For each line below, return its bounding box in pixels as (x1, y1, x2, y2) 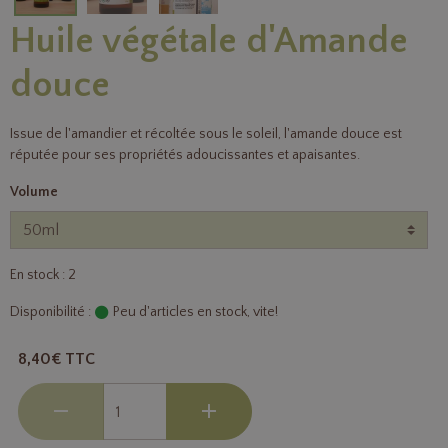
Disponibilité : (10, 304, 91, 321)
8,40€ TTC (18, 350, 95, 369)
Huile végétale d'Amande (10, 21, 408, 63)
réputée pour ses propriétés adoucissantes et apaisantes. (10, 147, 360, 164)
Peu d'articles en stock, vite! (110, 304, 278, 321)
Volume (10, 184, 58, 201)
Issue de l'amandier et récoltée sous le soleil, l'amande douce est (10, 126, 402, 143)
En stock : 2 (10, 267, 76, 284)
